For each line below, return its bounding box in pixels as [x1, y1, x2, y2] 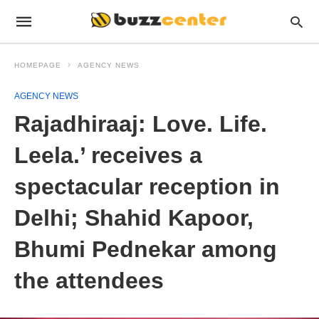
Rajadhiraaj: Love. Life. [14, 111, 267, 137]
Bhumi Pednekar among [14, 236, 277, 262]
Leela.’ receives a [14, 142, 202, 168]
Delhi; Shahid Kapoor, [14, 205, 253, 231]
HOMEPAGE [14, 61, 61, 69]
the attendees [14, 268, 164, 293]
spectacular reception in [14, 174, 280, 199]
